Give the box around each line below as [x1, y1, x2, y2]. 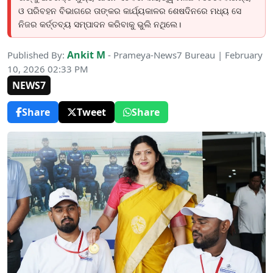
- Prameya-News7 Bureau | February [105, 49, 263, 61]
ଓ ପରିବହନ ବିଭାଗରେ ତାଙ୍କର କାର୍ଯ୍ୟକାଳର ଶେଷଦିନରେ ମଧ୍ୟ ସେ [18, 6, 241, 16]
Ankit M [67, 48, 105, 62]
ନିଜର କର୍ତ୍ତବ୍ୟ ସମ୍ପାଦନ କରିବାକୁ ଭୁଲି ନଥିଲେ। [18, 19, 181, 29]
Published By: [7, 49, 67, 61]
